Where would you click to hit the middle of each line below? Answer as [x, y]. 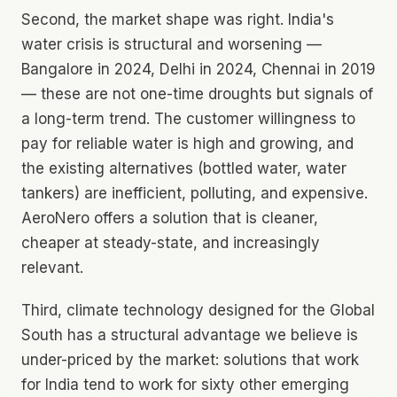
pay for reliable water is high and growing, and [187, 143]
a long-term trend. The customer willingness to [188, 118]
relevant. [52, 267]
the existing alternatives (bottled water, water [184, 168]
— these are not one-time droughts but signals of [197, 93]
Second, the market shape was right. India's [178, 19]
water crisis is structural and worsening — [171, 44]
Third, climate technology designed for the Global [198, 310]
